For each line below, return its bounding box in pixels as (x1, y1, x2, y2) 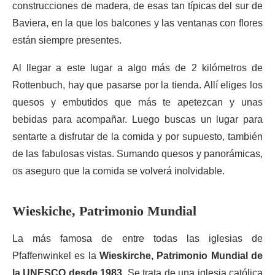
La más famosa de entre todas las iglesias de (12, 233, 263, 244)
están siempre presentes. (12, 35, 122, 45)
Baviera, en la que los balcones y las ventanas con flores (12, 18, 263, 28)
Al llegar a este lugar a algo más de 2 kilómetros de (12, 63, 263, 73)
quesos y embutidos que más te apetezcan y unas (12, 97, 263, 107)
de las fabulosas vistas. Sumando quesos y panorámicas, (12, 149, 263, 159)
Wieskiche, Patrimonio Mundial (12, 203, 196, 219)
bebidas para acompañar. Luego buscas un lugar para (12, 114, 263, 125)
